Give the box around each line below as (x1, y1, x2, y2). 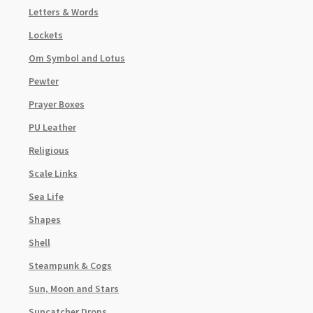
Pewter (28, 75, 59, 88)
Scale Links (28, 167, 78, 180)
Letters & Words (28, 6, 99, 19)
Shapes (28, 213, 61, 226)
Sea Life (28, 190, 64, 203)
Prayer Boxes (28, 98, 85, 111)
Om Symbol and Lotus (28, 52, 125, 65)
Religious (28, 144, 69, 157)
